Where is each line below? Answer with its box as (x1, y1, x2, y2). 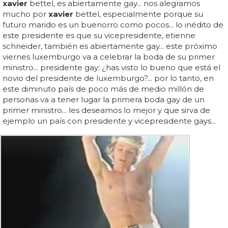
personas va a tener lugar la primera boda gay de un (3, 94, 205, 104)
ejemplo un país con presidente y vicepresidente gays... (3, 116, 216, 126)
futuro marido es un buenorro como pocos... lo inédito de (3, 19, 223, 30)
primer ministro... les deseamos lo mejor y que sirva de (3, 105, 210, 115)
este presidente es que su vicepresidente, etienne (3, 30, 195, 40)
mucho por (3, 9, 48, 19)
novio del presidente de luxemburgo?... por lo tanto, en (3, 73, 214, 83)
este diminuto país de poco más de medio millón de (3, 83, 204, 94)
